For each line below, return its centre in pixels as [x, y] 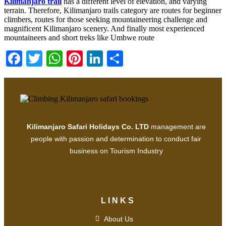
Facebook [53, 58]
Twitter [66, 58]
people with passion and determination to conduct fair [116, 139]
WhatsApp [97, 58]
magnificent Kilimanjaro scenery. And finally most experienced [104, 28]
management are [177, 127]
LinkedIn [133, 58]
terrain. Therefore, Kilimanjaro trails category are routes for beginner [113, 10]
